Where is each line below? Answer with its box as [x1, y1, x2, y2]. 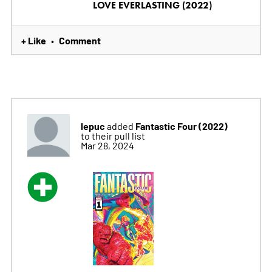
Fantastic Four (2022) [135, 119, 228, 133]
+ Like [21, 33, 46, 47]
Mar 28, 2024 [80, 139, 134, 152]
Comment [58, 33, 101, 47]
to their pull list [80, 129, 145, 142]
